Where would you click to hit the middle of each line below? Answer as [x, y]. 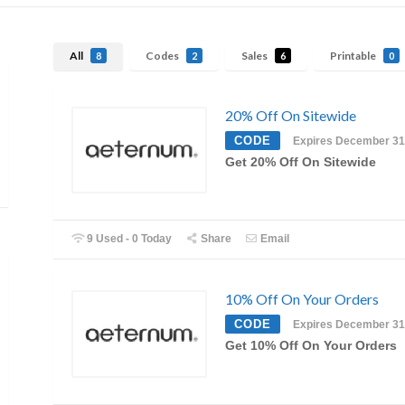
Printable [354, 56]
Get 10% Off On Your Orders [311, 346]
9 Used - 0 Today [128, 239]
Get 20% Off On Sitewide [301, 162]
